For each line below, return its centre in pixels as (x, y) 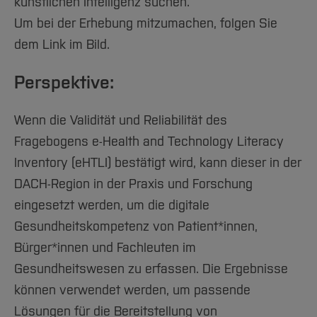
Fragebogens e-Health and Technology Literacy (149, 142)
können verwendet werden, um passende (132, 290)
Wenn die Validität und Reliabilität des (121, 120)
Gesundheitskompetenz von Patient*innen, (136, 226)
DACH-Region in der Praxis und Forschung (133, 184)
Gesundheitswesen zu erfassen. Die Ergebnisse (151, 269)
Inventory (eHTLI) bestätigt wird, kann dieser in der (158, 163)
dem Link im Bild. (62, 45)
